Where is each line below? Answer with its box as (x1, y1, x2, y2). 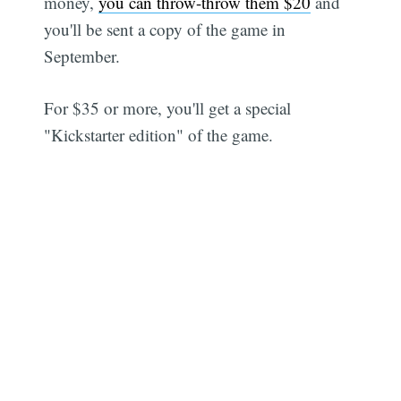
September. (44, 44, 121, 67)
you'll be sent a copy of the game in (44, 17, 286, 40)
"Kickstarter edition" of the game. (44, 124, 274, 147)
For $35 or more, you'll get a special (44, 97, 292, 120)
